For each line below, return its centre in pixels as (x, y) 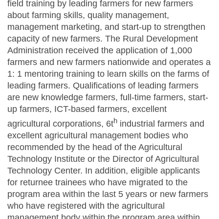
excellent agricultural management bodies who (98, 136)
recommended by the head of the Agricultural (95, 147)
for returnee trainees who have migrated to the (98, 183)
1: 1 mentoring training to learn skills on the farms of (108, 74)
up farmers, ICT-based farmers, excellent (87, 109)
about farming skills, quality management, (88, 15)
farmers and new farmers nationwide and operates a (109, 62)
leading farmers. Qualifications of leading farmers (103, 86)
